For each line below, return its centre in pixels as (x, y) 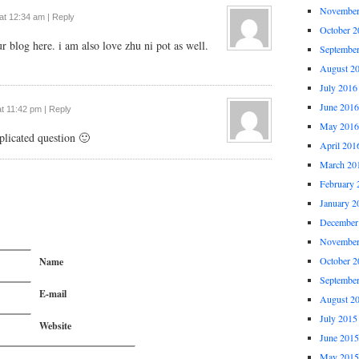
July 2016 (339, 87)
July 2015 (339, 318)
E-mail (53, 294)
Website (55, 326)
